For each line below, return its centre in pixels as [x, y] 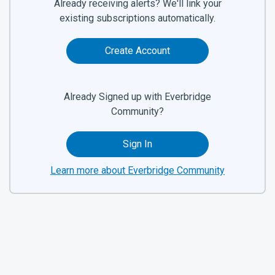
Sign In [137, 144]
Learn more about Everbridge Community [137, 171]
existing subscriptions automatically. [137, 18]
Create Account [137, 51]
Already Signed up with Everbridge [137, 97]
